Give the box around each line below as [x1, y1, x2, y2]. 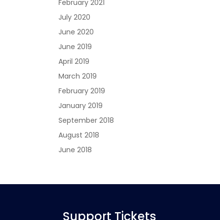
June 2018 [58, 145, 92, 155]
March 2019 [58, 71, 97, 81]
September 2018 [58, 115, 114, 125]
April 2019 [58, 56, 90, 66]
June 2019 [58, 42, 92, 52]
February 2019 [58, 86, 106, 96]
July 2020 [58, 12, 91, 22]
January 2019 [58, 101, 103, 110]
